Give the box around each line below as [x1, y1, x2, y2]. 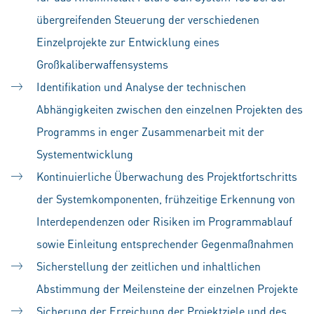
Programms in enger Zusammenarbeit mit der [36, 124, 264, 139]
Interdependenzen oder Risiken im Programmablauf [36, 214, 292, 228]
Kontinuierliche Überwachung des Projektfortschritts [36, 169, 297, 184]
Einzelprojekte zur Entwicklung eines [36, 34, 219, 49]
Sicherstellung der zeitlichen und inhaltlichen [36, 259, 261, 273]
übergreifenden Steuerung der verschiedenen [36, 12, 259, 27]
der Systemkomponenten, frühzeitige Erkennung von [36, 191, 295, 206]
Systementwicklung [36, 146, 133, 161]
